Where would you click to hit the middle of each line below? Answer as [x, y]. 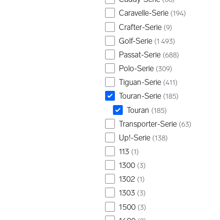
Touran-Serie [140, 96]
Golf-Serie [136, 41]
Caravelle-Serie [144, 13]
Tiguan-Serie [140, 82]
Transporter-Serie [148, 124]
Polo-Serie [136, 69]
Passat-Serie [140, 55]
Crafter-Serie [140, 27]
